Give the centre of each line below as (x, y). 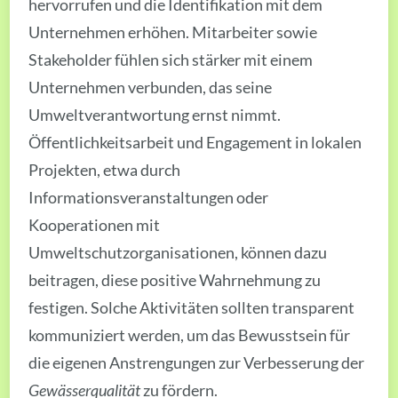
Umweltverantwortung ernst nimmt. (155, 115)
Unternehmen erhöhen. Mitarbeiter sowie (173, 32)
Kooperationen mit (95, 225)
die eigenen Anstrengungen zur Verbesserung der (197, 362)
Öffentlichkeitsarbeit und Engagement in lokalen (195, 142)
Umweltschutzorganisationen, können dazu (178, 252)
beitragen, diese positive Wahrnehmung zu (175, 280)
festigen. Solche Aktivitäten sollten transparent (192, 307)
